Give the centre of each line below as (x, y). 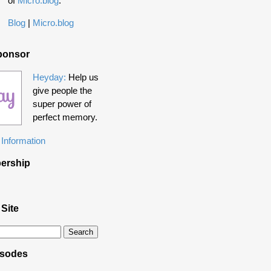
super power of (62, 104)
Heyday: (49, 77)
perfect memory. (65, 117)
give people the (62, 91)
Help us (82, 77)
